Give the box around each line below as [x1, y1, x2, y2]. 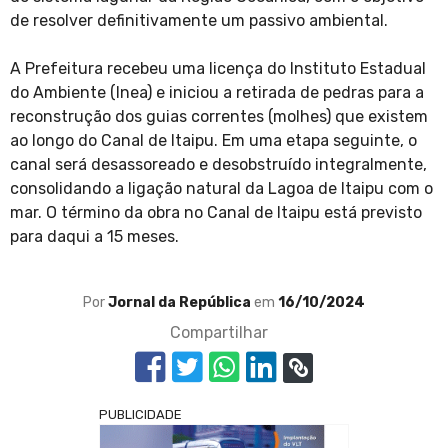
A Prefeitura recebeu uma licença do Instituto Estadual [10, 59, 426, 79]
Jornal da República [108, 294, 254, 312]
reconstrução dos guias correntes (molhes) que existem [10, 107, 428, 127]
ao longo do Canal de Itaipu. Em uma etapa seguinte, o [10, 131, 417, 151]
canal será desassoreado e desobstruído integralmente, [10, 155, 427, 175]
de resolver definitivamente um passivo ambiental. [10, 11, 396, 31]
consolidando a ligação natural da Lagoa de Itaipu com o [10, 179, 433, 199]
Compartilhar [170, 323, 268, 343]
